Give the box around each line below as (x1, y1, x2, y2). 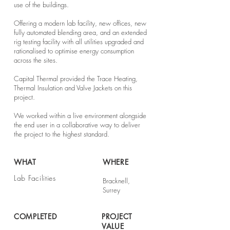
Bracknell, (103, 176, 130, 185)
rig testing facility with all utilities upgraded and (14, 37, 144, 46)
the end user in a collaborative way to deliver (14, 120, 140, 129)
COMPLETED (14, 212, 57, 221)
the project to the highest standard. (14, 129, 109, 139)
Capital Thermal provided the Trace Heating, (14, 74, 138, 83)
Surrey (103, 185, 120, 195)
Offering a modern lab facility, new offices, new (14, 18, 146, 28)
